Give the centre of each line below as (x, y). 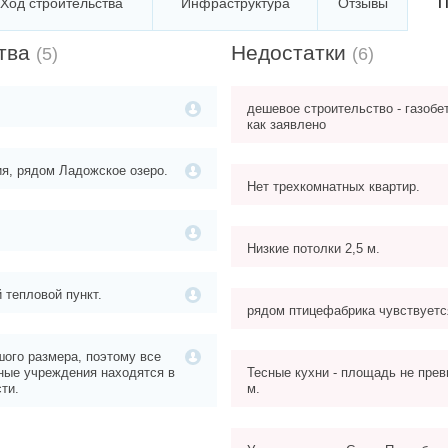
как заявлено (286, 125)
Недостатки (291, 53)
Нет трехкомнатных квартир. (333, 187)
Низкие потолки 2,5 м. (313, 249)
